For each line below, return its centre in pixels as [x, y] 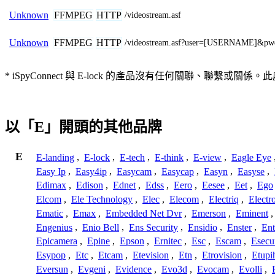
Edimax [51, 185]
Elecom [184, 199]
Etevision [151, 255]
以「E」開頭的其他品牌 [83, 127]
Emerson [209, 213]
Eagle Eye [251, 157]
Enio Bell [101, 227]
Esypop [51, 255]
